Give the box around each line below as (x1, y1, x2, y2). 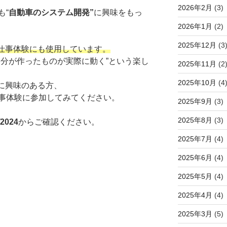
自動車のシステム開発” (9, 8, 94, 17)
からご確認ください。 (18, 117, 99, 126)
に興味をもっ (94, 8, 142, 17)
